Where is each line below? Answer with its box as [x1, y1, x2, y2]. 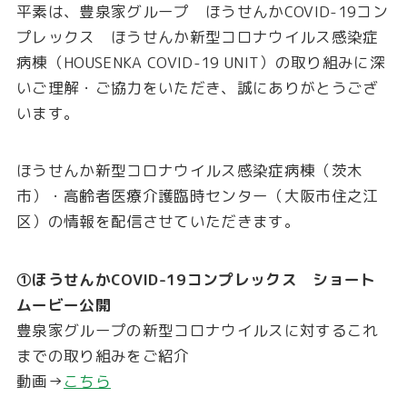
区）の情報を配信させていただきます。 [15, 211, 300, 233]
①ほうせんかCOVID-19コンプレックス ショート [15, 269, 376, 291]
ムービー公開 [15, 294, 111, 316]
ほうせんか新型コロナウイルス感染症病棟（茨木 [15, 160, 363, 182]
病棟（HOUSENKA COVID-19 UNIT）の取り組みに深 [15, 51, 385, 73]
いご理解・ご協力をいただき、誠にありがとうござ [15, 76, 379, 98]
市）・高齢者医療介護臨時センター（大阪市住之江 [15, 185, 379, 207]
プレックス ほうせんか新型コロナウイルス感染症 [15, 25, 379, 47]
